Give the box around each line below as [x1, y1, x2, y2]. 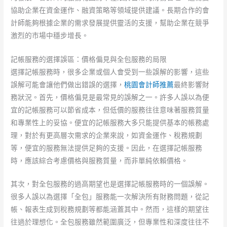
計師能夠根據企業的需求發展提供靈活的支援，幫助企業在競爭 [11, 18, 210, 27]
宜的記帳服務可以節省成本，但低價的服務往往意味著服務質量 [11, 105, 210, 114]
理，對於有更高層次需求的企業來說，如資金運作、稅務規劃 [11, 131, 203, 139]
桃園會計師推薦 [124, 80, 174, 89]
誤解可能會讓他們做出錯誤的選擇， [11, 80, 125, 89]
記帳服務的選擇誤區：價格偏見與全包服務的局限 [11, 55, 167, 63]
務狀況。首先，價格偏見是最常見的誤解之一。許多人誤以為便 [11, 93, 210, 101]
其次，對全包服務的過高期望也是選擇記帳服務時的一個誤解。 [11, 180, 210, 188]
